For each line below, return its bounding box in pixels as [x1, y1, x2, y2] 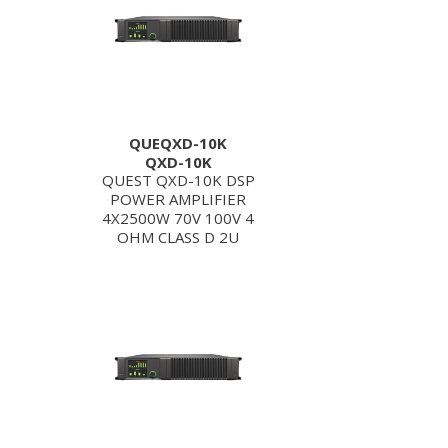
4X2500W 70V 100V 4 [102, 208, 254, 228]
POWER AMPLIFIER [110, 189, 246, 209]
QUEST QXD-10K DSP [101, 170, 255, 190]
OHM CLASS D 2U [117, 227, 239, 247]
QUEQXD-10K [129, 133, 227, 153]
